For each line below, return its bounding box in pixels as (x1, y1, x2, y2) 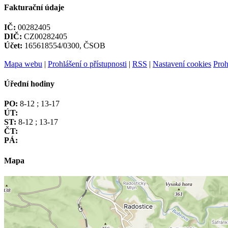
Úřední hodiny (4, 79, 54, 89)
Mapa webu (4, 59, 42, 68)
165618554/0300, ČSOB (22, 41, 105, 50)
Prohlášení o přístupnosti (48, 59, 127, 68)
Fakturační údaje (4, 3, 64, 12)
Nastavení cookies (153, 59, 211, 68)
